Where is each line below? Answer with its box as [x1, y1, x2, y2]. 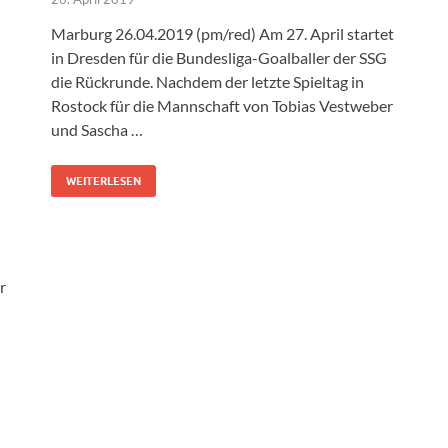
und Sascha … [51, 120, 143, 140]
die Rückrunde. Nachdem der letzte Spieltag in [51, 72, 364, 92]
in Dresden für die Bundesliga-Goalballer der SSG [51, 48, 387, 68]
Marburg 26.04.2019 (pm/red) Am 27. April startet [51, 24, 394, 44]
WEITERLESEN [66, 174, 141, 189]
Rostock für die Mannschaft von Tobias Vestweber [51, 96, 393, 116]
